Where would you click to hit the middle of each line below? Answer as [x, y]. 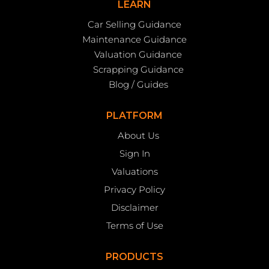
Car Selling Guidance [134, 24]
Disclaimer [134, 207]
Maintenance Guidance [134, 39]
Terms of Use [134, 225]
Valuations [134, 171]
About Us [138, 135]
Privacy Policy [134, 189]
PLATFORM [134, 115]
